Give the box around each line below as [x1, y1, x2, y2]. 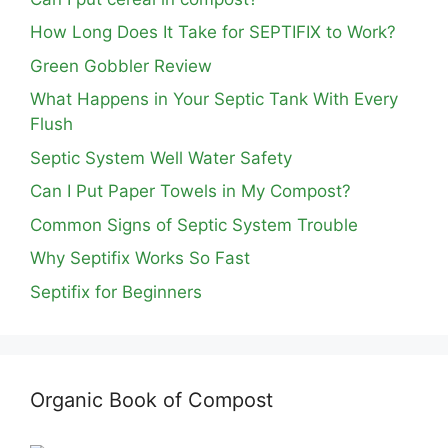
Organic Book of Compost [30, 387, 273, 412]
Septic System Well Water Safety [30, 147, 292, 168]
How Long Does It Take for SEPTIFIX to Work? [30, 22, 396, 42]
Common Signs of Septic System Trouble [30, 214, 358, 235]
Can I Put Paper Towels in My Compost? [30, 181, 351, 201]
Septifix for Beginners [30, 281, 202, 302]
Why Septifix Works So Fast [30, 248, 250, 268]
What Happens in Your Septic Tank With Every [30, 89, 398, 109]
